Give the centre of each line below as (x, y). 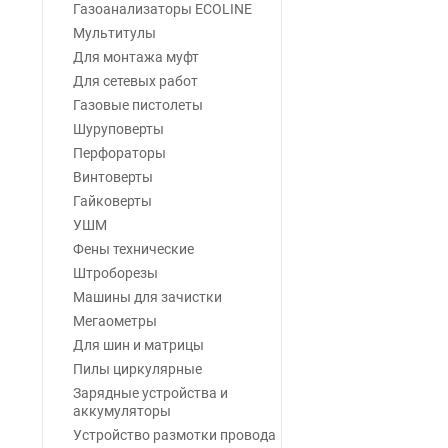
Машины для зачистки (147, 297)
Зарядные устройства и (150, 393)
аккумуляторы (122, 411)
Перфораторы (119, 153)
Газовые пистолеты (138, 105)
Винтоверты (113, 177)
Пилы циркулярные (137, 369)
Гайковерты (112, 201)
